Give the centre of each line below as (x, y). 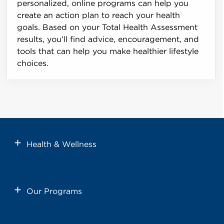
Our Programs (54, 191)
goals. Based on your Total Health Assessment (107, 27)
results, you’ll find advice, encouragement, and (108, 39)
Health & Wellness (62, 144)
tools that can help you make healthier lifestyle (108, 51)
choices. (33, 63)
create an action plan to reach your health (99, 15)
